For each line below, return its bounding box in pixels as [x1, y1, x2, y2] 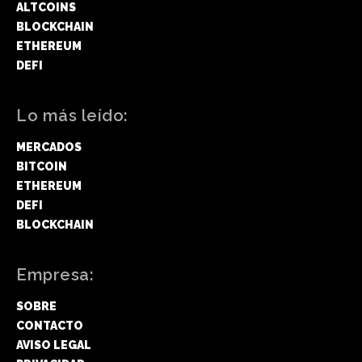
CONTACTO [16, 318, 83, 332]
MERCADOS [16, 140, 82, 154]
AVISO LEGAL [16, 338, 91, 351]
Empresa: [16, 264, 94, 284]
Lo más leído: [16, 105, 128, 125]
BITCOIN [16, 159, 67, 173]
